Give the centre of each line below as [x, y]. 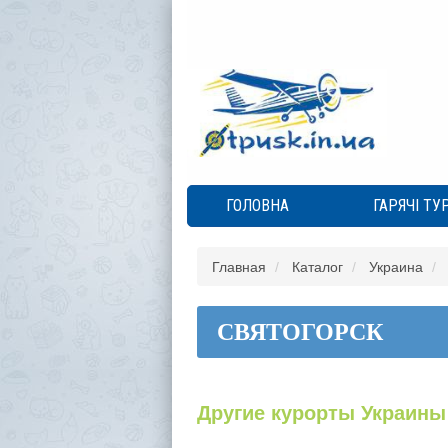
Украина [395, 267]
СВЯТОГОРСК [299, 332]
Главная [238, 267]
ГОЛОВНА [257, 205]
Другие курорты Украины [321, 413]
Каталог [317, 267]
